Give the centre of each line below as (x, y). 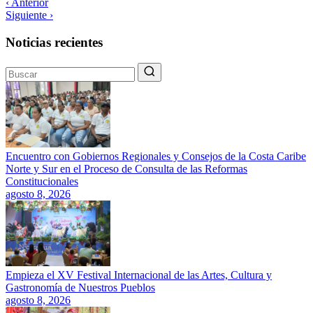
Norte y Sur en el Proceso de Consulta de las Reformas (126, 169)
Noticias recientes (54, 42)
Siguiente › (29, 15)
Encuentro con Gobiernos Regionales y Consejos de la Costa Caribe (156, 156)
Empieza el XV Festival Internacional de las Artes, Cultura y (139, 275)
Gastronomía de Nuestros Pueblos (80, 288)
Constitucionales (42, 182)
